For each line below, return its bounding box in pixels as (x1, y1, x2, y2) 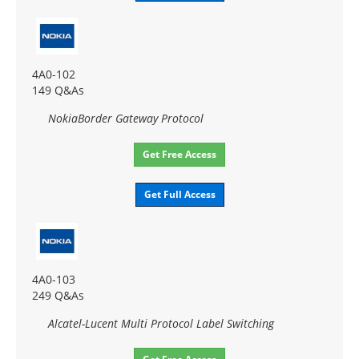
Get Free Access (143, 147, 216, 161)
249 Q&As (32, 287, 84, 303)
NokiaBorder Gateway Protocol (48, 110, 204, 126)
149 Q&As (32, 82, 84, 98)
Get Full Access (143, 187, 216, 201)
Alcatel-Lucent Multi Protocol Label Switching (48, 315, 274, 331)
